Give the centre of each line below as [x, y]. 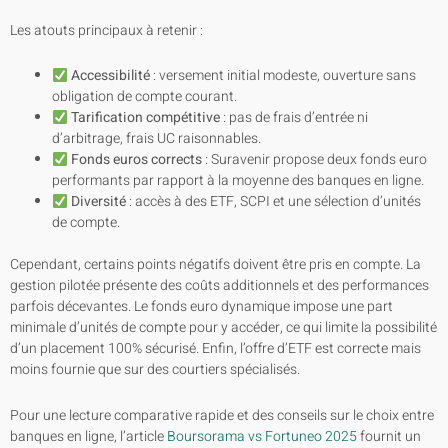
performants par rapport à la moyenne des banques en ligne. [238, 181]
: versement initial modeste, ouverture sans [282, 76]
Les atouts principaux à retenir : [106, 30]
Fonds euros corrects [136, 160]
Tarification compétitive [145, 118]
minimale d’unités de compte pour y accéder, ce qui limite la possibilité [223, 328]
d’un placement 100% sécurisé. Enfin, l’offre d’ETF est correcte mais [215, 349]
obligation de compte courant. [144, 97]
